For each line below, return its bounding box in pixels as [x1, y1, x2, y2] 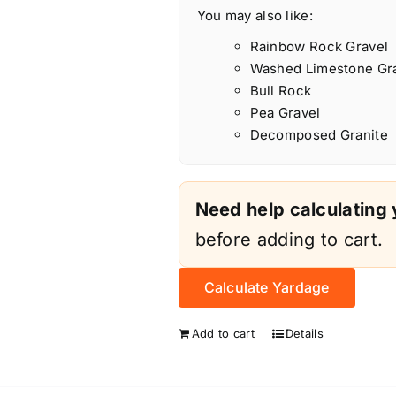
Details [285, 326, 324, 341]
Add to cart [191, 326, 255, 341]
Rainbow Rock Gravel [249, 38, 389, 56]
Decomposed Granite [249, 126, 388, 144]
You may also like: [196, 7, 313, 25]
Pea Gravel [249, 104, 321, 122]
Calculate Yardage [203, 278, 330, 297]
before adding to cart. [194, 229, 384, 251]
